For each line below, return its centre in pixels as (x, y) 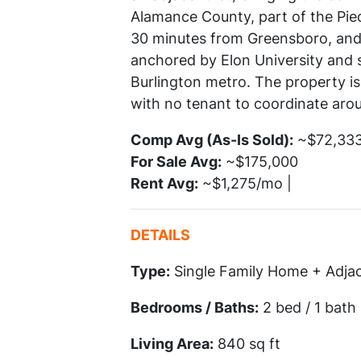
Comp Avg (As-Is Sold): (212, 140)
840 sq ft (247, 344)
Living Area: (172, 344)
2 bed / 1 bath (307, 308)
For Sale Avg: (176, 162)
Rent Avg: (164, 184)
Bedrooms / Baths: (195, 308)
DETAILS (160, 235)
